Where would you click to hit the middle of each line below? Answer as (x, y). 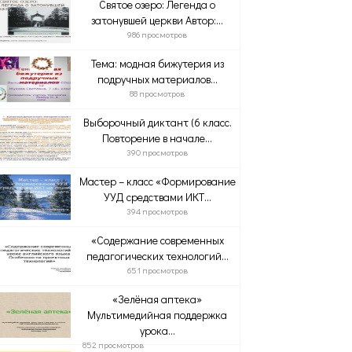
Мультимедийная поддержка (158, 315)
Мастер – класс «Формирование (157, 181)
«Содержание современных (157, 240)
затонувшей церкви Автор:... (158, 20)
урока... (157, 330)
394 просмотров (158, 211)
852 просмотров (114, 345)
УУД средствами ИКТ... (157, 197)
